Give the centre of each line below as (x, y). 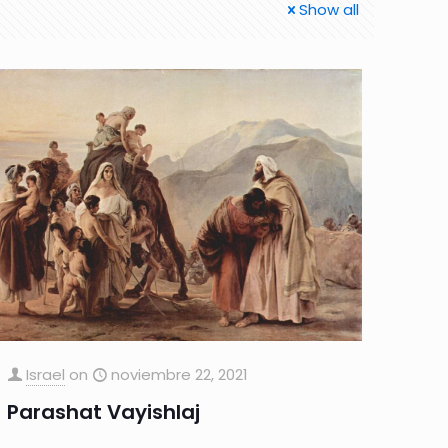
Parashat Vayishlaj (104, 411)
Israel (46, 374)
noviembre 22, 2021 (180, 374)
